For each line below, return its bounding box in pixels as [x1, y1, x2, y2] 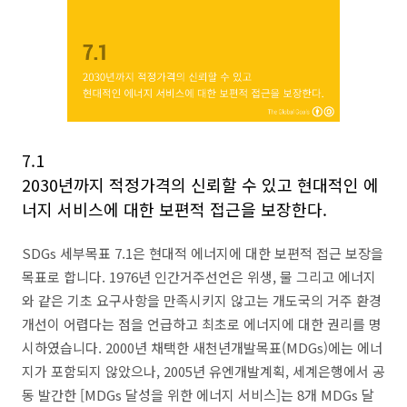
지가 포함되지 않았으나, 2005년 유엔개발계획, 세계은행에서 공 [22, 362, 385, 381]
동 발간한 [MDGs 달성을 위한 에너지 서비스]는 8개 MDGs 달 [22, 385, 374, 404]
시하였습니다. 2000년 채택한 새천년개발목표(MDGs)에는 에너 [22, 338, 382, 357]
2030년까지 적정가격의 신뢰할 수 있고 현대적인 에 [22, 173, 379, 196]
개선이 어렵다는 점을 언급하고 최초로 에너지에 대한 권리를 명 [22, 314, 382, 333]
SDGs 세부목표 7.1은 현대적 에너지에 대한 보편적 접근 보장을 [22, 243, 383, 263]
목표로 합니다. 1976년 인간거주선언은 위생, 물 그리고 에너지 [22, 267, 376, 286]
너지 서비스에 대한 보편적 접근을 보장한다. [22, 197, 327, 221]
